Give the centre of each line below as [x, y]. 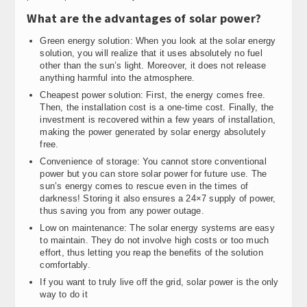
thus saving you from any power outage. [122, 210]
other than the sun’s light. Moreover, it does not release [153, 65]
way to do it [64, 294]
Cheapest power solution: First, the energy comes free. [152, 95]
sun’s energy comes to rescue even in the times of [144, 186]
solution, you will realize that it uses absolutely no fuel [151, 53]
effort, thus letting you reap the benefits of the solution [151, 252]
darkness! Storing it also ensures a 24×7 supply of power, [158, 198]
